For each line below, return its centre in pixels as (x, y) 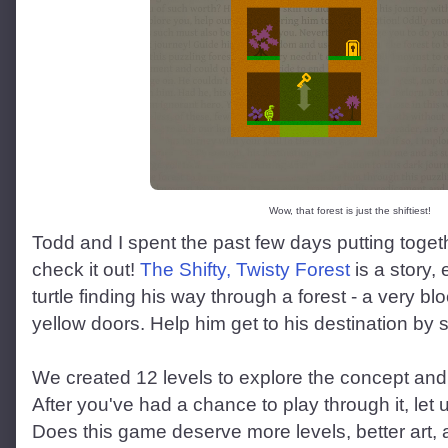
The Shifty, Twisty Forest (245, 268)
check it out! (86, 268)
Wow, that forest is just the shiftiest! (350, 210)
